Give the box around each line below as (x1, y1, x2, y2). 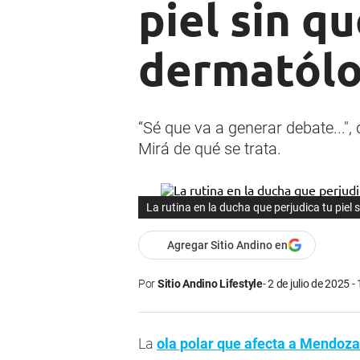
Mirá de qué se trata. (138, 139, 281, 159)
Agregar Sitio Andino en (167, 239, 288, 252)
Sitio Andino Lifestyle (157, 277, 263, 291)
